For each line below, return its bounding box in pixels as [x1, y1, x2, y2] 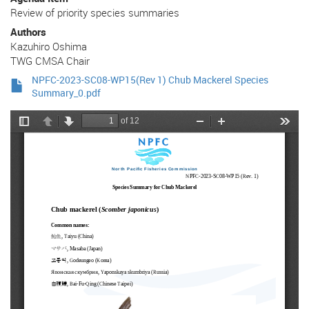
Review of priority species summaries [10, 5, 179, 19]
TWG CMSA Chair [10, 54, 90, 68]
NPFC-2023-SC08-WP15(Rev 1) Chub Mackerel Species [32, 73, 268, 86]
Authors [10, 25, 46, 39]
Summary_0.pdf [32, 86, 101, 99]
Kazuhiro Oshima [10, 39, 87, 54]
